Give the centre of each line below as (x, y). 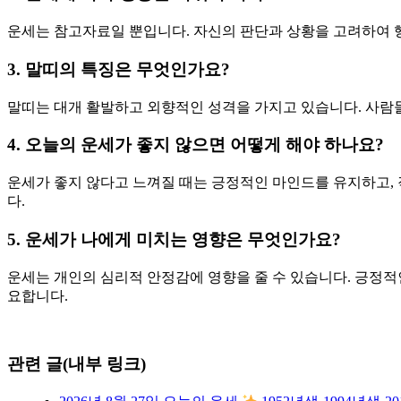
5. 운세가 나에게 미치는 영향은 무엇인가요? (174, 239)
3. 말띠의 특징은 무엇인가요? (119, 69)
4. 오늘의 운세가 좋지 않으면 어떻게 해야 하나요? (196, 145)
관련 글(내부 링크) (77, 364)
